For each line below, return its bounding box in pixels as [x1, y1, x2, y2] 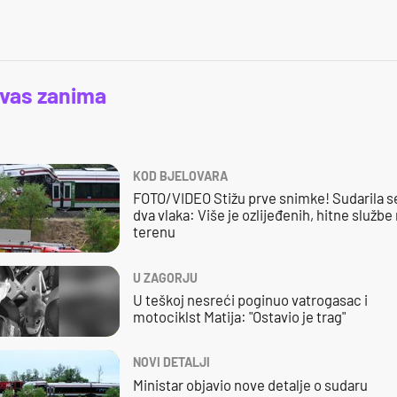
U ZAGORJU [132, 269, 198, 285]
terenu [132, 222, 175, 241]
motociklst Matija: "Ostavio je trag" [132, 307, 346, 326]
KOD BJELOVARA [132, 167, 228, 183]
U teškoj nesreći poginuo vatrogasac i [132, 291, 368, 309]
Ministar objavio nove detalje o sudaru [132, 375, 368, 393]
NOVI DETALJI [132, 354, 210, 370]
